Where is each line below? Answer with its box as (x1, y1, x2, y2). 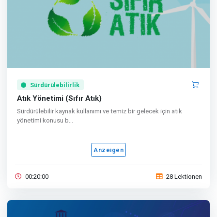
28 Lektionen (166, 172, 202, 182)
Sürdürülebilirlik (30, 81, 80, 89)
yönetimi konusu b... (17, 117, 73, 124)
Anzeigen (93, 146, 124, 154)
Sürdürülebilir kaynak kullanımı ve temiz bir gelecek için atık (17, 108, 182, 115)
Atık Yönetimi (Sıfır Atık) (17, 93, 102, 104)
